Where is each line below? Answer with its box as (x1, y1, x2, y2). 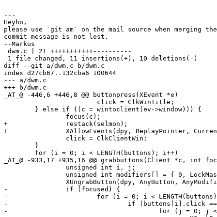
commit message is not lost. (4, 32, 108, 40)
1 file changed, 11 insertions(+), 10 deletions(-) (4, 54, 198, 62)
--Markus (4, 40, 35, 47)
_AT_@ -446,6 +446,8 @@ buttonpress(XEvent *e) (4, 91, 178, 98)
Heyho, (4, 18, 27, 26)
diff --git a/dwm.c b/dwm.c (4, 62, 105, 69)
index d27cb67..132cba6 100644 (4, 69, 116, 77)
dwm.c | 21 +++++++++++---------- (4, 47, 132, 55)
